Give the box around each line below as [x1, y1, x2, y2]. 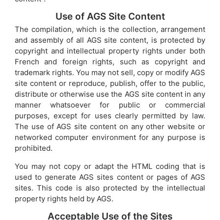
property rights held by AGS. [15, 193, 113, 203]
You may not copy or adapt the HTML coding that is [15, 161, 205, 171]
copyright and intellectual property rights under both [15, 46, 205, 55]
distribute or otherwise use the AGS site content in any [15, 89, 205, 99]
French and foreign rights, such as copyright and [15, 56, 205, 66]
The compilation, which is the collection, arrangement [15, 24, 205, 34]
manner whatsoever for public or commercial [15, 100, 205, 110]
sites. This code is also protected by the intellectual [15, 183, 205, 192]
